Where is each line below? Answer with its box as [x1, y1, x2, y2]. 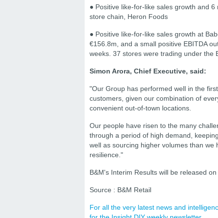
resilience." [90, 150, 123, 159]
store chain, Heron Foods [90, 12, 168, 20]
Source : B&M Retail [90, 185, 151, 194]
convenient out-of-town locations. [90, 104, 191, 112]
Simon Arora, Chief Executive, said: [90, 67, 206, 75]
